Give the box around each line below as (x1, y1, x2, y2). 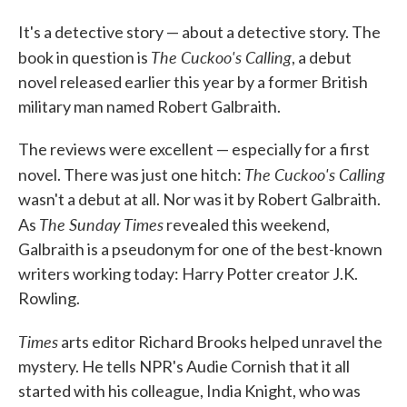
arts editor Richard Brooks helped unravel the (58, 332, 382, 352)
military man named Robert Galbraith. (18, 96, 281, 116)
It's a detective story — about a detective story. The (18, 22, 381, 42)
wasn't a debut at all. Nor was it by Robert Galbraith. (18, 189, 381, 209)
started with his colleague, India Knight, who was (18, 381, 361, 401)
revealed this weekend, (164, 214, 330, 234)
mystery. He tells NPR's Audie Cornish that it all (18, 356, 350, 376)
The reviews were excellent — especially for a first (18, 139, 370, 159)
